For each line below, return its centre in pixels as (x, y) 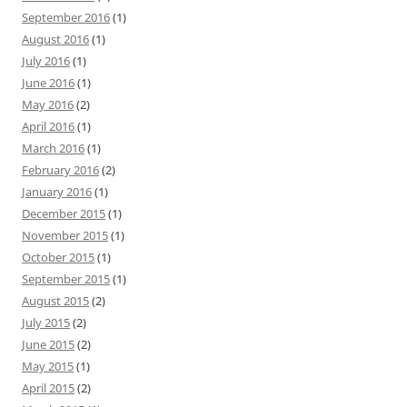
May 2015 (48, 366)
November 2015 (65, 235)
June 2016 (48, 82)
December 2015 (64, 213)
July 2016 (46, 60)
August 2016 (55, 39)
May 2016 (48, 104)
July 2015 (46, 322)
